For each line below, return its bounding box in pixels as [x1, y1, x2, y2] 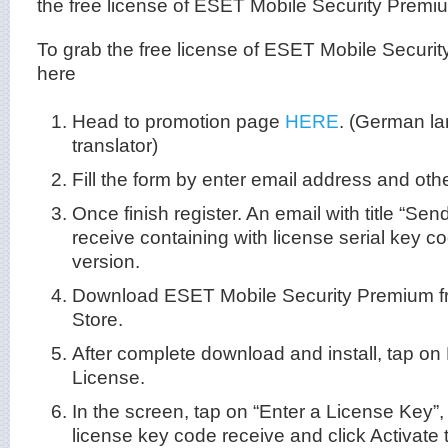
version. [72, 250, 140, 272]
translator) [72, 134, 158, 156]
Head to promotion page [72, 110, 285, 132]
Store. [72, 308, 123, 330]
